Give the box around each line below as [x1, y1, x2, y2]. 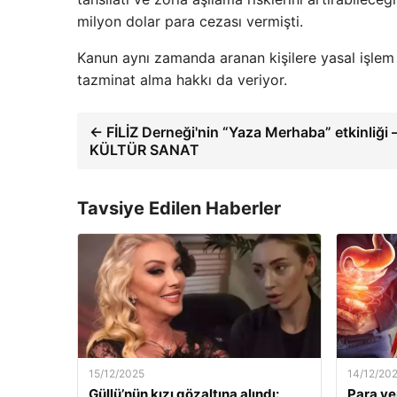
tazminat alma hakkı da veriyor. [77, 71, 287, 89]
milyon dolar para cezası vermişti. [77, 12, 303, 30]
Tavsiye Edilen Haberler [77, 198, 281, 219]
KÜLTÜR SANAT [90, 141, 199, 159]
